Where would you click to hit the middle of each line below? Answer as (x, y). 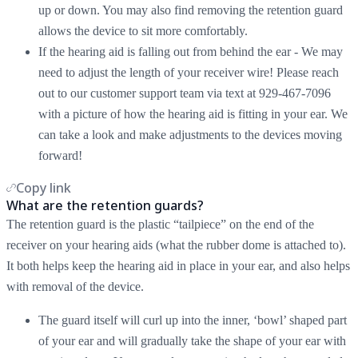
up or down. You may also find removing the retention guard (191, 10)
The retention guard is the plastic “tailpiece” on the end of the (160, 224)
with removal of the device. (75, 286)
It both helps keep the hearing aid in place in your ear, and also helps (178, 265)
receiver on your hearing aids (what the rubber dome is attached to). (176, 245)
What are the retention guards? (105, 205)
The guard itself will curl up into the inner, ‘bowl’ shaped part (193, 320)
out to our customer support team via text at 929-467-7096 (185, 93)
